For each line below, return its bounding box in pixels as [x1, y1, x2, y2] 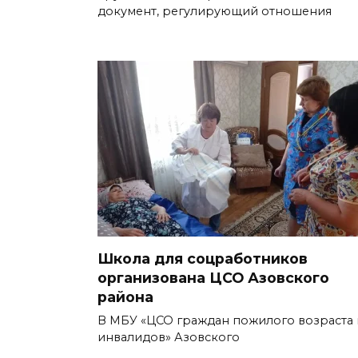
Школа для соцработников [97, 250, 308, 268]
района [97, 288, 153, 306]
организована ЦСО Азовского [97, 269, 329, 287]
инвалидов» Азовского [97, 330, 240, 345]
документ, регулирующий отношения [97, 3, 332, 18]
